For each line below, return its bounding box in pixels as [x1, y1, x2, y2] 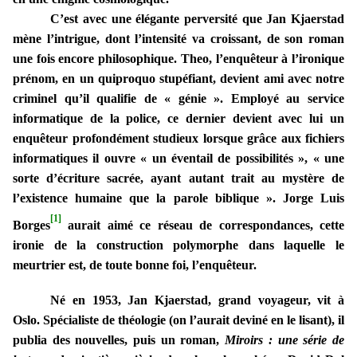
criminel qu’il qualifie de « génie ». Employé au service [13, 92, 344, 106]
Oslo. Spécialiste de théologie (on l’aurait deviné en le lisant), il [13, 313, 344, 328]
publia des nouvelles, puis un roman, [13, 333, 226, 347]
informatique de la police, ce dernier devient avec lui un [13, 112, 344, 126]
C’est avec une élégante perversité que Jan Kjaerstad [50, 12, 344, 26]
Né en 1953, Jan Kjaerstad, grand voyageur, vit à [50, 293, 344, 308]
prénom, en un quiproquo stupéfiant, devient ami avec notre [13, 72, 344, 86]
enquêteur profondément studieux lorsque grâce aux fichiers [13, 131, 344, 146]
